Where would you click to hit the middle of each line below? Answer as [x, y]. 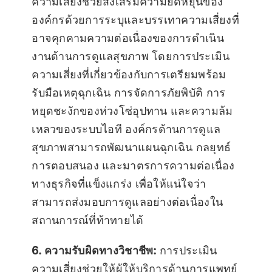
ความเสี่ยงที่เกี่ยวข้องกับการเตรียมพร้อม [129, 74]
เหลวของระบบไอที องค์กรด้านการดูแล [126, 129]
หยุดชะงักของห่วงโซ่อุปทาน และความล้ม [132, 110]
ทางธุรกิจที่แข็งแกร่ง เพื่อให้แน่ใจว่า [119, 183]
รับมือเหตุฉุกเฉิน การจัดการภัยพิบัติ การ [129, 92]
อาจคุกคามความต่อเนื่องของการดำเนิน [128, 38]
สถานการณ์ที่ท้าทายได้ [88, 220]
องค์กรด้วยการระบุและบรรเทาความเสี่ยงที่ [135, 19]
